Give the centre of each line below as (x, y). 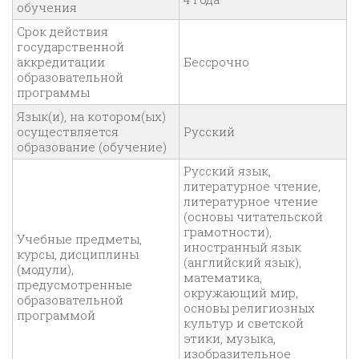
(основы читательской (253, 217)
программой (56, 315)
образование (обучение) (92, 147)
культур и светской (244, 323)
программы (55, 93)
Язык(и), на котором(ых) (91, 117)
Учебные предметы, (79, 239)
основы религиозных (249, 308)
